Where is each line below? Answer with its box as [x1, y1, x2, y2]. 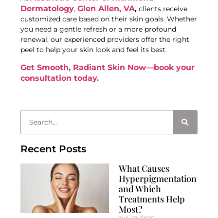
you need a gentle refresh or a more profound [20, 25, 177, 34]
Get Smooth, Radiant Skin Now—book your [20, 62, 195, 72]
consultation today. [20, 73, 99, 83]
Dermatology [20, 4, 74, 14]
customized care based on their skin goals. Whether [20, 15, 198, 24]
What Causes [119, 163, 169, 175]
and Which [119, 183, 161, 195]
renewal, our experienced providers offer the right [20, 35, 190, 44]
